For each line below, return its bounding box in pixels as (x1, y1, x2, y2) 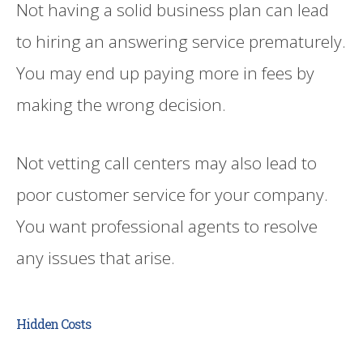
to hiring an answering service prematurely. (16, 29, 346, 53)
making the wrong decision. (16, 92, 226, 116)
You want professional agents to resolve (16, 215, 318, 238)
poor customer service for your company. (16, 183, 328, 207)
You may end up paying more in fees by (16, 61, 314, 84)
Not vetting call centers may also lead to (16, 152, 317, 175)
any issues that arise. (16, 246, 175, 270)
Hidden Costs (16, 315, 91, 333)
